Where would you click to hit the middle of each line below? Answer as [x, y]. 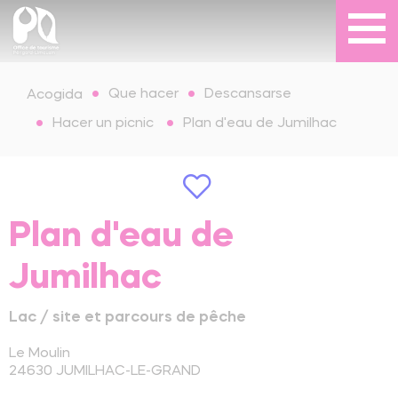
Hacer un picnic [103, 124]
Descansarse [248, 95]
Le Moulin [40, 354]
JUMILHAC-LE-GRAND [128, 371]
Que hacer [143, 95]
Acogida [55, 95]
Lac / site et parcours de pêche [127, 318]
